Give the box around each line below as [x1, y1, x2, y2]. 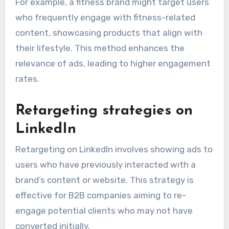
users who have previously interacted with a [15, 159, 196, 170]
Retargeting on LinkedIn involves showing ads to [15, 144, 213, 155]
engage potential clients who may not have [15, 205, 193, 216]
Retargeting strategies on [15, 103, 193, 118]
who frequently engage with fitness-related [15, 12, 195, 22]
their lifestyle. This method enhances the [15, 42, 185, 53]
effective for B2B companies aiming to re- [15, 190, 186, 201]
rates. [15, 73, 39, 84]
